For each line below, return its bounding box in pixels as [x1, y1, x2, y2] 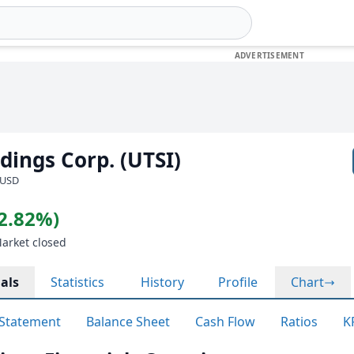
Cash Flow [195, 313, 255, 330]
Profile [218, 273, 258, 291]
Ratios [281, 313, 318, 330]
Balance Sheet [86, 313, 170, 330]
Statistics [51, 273, 104, 291]
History [141, 273, 184, 291]
